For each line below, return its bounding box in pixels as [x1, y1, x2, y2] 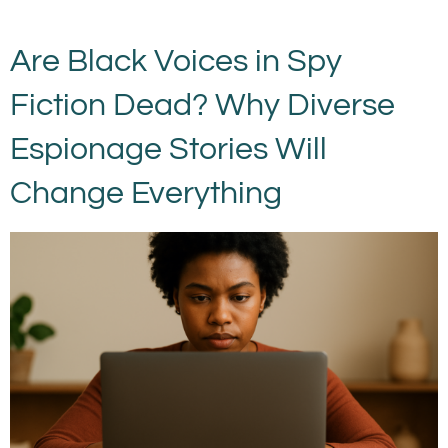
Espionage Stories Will [10, 133, 327, 166]
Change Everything [10, 177, 282, 210]
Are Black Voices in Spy [10, 45, 342, 78]
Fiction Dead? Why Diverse [10, 89, 395, 122]
